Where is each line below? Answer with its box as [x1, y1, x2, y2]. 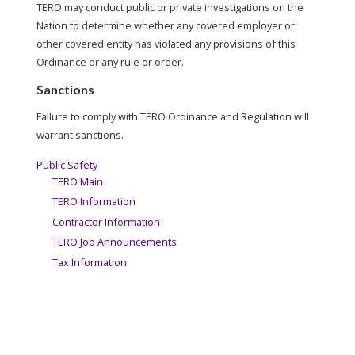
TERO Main [52, 174, 103, 189]
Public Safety [36, 158, 97, 172]
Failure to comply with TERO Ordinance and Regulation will [36, 109, 309, 124]
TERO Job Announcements [52, 235, 177, 250]
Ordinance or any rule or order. [36, 55, 184, 69]
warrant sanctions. [36, 128, 124, 142]
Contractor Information [52, 214, 160, 229]
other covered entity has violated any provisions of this [36, 36, 296, 51]
